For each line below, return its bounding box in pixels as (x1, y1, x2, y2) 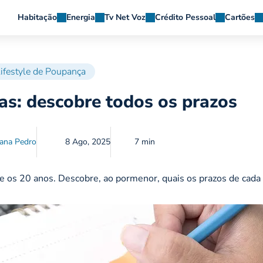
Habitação (18, 12, 57, 23)
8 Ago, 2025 (65, 136, 111, 148)
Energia (66, 12, 95, 23)
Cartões (225, 12, 255, 23)
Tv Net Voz (104, 12, 146, 23)
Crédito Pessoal (155, 12, 215, 23)
